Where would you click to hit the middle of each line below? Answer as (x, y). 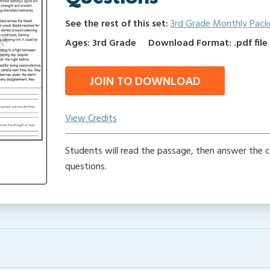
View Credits (91, 119)
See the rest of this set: (118, 24)
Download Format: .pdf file (208, 43)
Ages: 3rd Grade (101, 43)
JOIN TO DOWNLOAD (145, 82)
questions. (86, 167)
